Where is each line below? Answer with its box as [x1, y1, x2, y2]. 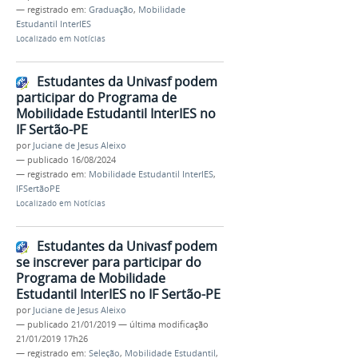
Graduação [89, 4, 133, 16]
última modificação [129, 318, 209, 330]
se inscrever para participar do [16, 253, 201, 271]
